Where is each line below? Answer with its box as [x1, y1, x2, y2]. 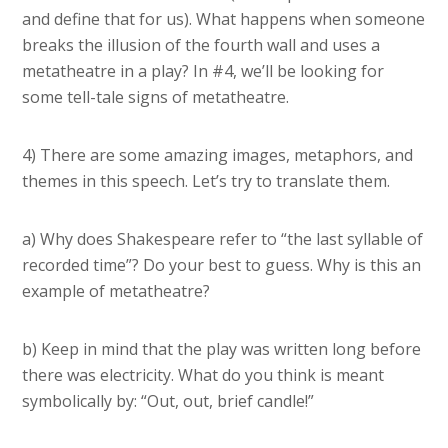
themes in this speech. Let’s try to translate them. [22, 170, 391, 193]
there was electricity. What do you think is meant [22, 364, 385, 387]
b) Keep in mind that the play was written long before [22, 338, 422, 361]
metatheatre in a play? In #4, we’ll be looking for [22, 60, 385, 83]
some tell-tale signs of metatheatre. [22, 86, 290, 109]
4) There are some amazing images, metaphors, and [22, 144, 414, 167]
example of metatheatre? [22, 280, 211, 303]
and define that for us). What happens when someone [22, 8, 426, 31]
